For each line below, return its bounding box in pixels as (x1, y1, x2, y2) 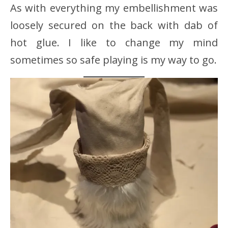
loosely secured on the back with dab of (10, 18, 218, 32)
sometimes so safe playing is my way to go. (10, 52, 217, 67)
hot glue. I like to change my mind (10, 35, 218, 49)
